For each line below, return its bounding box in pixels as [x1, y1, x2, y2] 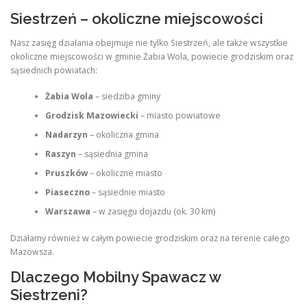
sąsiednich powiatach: [10, 64, 97, 76]
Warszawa [45, 206, 90, 218]
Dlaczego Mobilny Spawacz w [10, 267, 221, 286]
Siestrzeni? [10, 285, 88, 304]
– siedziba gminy [93, 90, 160, 103]
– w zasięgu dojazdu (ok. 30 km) [90, 206, 215, 218]
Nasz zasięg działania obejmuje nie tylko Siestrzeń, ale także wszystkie [10, 36, 288, 49]
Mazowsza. [10, 245, 54, 258]
